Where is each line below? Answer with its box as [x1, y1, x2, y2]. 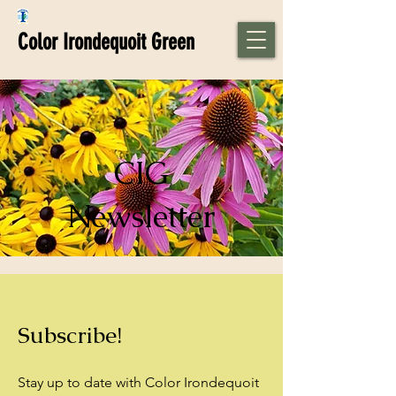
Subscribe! [18, 320, 122, 350]
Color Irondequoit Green [18, 29, 194, 55]
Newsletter [67, 196, 216, 236]
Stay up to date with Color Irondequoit [18, 374, 259, 391]
